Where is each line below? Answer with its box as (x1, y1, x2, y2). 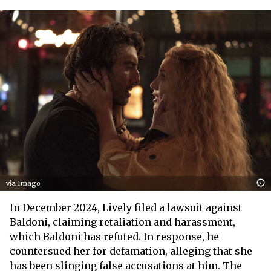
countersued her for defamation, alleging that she (10, 245, 252, 258)
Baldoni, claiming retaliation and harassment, (10, 216, 235, 229)
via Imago (6, 179, 41, 188)
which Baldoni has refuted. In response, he (10, 230, 219, 243)
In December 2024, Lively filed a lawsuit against (10, 201, 242, 214)
